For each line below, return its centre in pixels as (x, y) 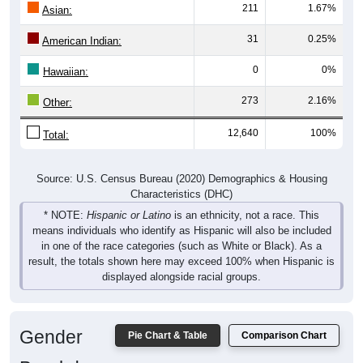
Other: (58, 87)
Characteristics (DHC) (181, 178)
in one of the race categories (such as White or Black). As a (181, 230)
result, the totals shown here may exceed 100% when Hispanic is (181, 246)
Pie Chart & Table (168, 320)
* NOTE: (65, 199)
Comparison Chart (284, 320)
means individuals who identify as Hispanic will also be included (181, 215)
